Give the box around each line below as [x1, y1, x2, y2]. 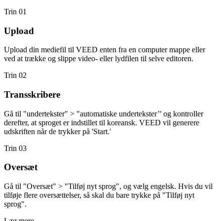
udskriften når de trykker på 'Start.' [4, 127, 111, 136]
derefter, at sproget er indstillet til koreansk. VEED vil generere [4, 118, 199, 127]
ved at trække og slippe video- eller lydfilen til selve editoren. [4, 54, 193, 63]
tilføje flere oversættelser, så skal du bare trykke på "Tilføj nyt [4, 191, 194, 200]
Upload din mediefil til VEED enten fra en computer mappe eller [4, 45, 205, 54]
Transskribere [4, 89, 60, 100]
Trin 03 [4, 144, 27, 152]
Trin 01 [4, 7, 27, 16]
